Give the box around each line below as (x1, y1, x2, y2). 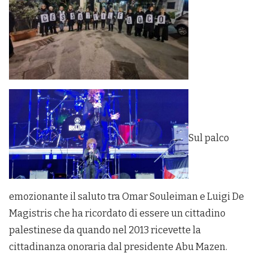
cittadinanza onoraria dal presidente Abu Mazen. (9, 241, 227, 253)
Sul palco (188, 132, 229, 144)
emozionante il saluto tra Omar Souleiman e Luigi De (9, 191, 244, 203)
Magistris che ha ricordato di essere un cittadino (9, 208, 226, 220)
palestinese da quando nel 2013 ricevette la (9, 224, 201, 236)
